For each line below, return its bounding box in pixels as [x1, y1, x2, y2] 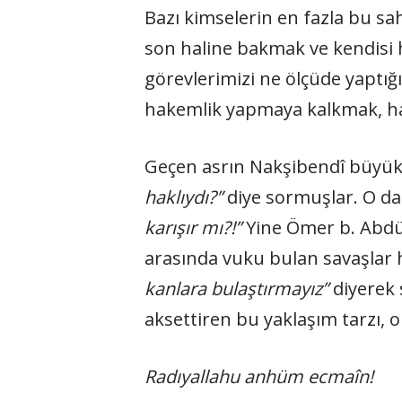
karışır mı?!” [144, 215, 241, 240]
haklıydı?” [144, 185, 223, 209]
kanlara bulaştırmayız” [144, 276, 328, 301]
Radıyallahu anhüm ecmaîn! [144, 364, 373, 389]
